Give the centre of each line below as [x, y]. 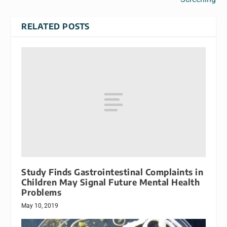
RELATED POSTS [55, 26]
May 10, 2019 [40, 206]
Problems [42, 193]
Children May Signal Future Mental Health [111, 182]
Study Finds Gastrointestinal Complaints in [112, 172]
